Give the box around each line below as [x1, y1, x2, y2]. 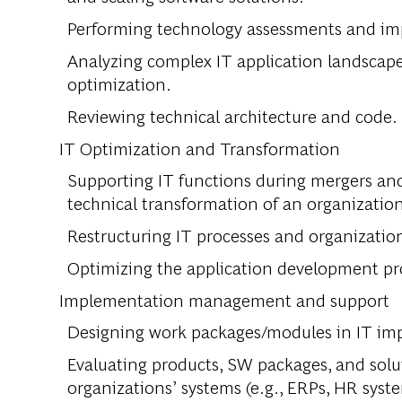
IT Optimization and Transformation [59, 135, 340, 161]
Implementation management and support [59, 287, 389, 312]
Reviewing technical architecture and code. [67, 103, 398, 128]
